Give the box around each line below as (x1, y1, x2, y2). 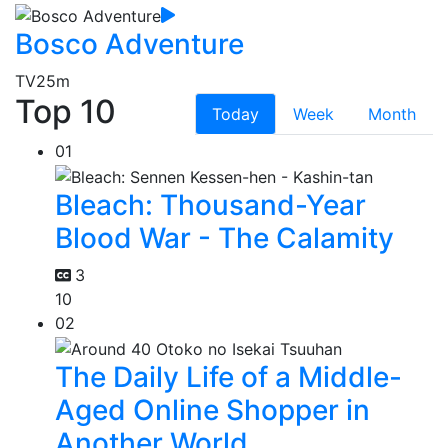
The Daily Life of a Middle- (55, 359, 402, 394)
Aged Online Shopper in (55, 392, 370, 427)
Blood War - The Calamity (55, 220, 394, 255)
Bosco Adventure (15, 27, 244, 62)
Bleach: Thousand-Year (55, 187, 366, 222)
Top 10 (15, 92, 116, 132)
